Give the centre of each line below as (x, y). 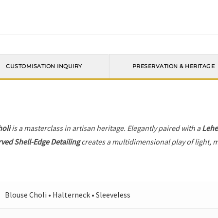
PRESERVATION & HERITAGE (173, 66)
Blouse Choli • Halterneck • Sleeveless (68, 195)
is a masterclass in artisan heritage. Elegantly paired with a (106, 128)
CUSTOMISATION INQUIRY (44, 66)
